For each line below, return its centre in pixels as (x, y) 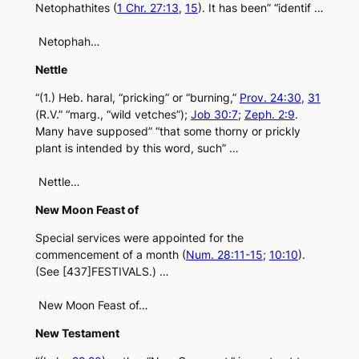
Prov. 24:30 (270, 98)
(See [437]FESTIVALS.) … (102, 272)
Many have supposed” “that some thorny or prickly (167, 131)
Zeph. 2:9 (269, 115)
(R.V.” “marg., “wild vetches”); (113, 115)
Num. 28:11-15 (224, 255)
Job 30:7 (214, 115)
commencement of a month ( (110, 255)
